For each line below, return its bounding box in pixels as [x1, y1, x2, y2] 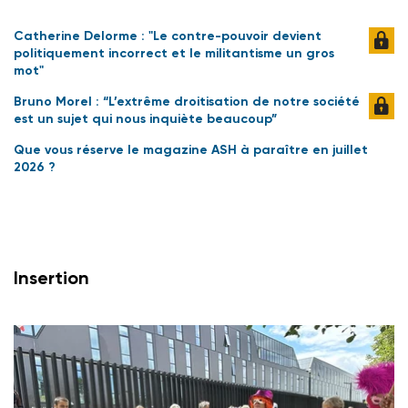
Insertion [14, 267, 89, 290]
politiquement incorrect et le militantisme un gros [14, 46, 334, 62]
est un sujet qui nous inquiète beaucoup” [14, 111, 277, 127]
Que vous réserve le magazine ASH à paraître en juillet [14, 142, 368, 158]
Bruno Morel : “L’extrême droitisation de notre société [14, 94, 360, 110]
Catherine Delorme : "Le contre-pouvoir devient [14, 28, 321, 45]
